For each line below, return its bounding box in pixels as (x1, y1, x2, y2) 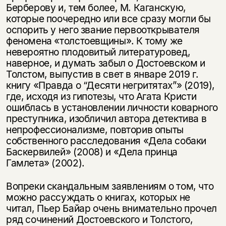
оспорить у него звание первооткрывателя (6, 23, 200, 36)
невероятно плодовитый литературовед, (6, 45, 191, 58)
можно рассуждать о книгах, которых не (6, 191, 190, 203)
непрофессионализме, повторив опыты (6, 123, 184, 136)
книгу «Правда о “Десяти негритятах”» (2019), (6, 79, 215, 91)
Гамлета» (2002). (6, 156, 85, 169)
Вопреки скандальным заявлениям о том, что (6, 180, 214, 192)
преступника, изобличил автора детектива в (6, 112, 207, 125)
